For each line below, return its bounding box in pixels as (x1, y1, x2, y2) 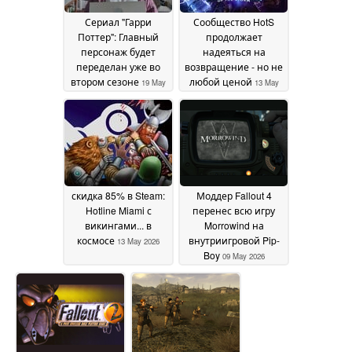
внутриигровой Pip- (188, 233, 280, 247)
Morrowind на (203, 218, 264, 233)
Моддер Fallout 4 (196, 189, 272, 203)
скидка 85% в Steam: (71, 189, 165, 203)
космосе (77, 233, 117, 247)
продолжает (205, 30, 262, 44)
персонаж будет (81, 45, 156, 59)
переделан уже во (76, 60, 160, 74)
